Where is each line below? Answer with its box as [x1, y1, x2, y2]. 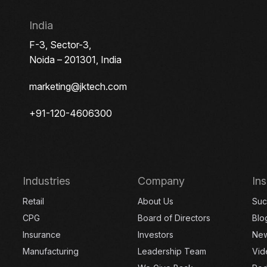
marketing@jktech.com [29, 80, 127, 93]
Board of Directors [137, 213, 210, 223]
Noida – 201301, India [29, 54, 122, 66]
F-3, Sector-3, [29, 39, 91, 51]
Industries [22, 175, 70, 188]
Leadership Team [137, 246, 206, 257]
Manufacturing [22, 246, 79, 257]
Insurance [22, 229, 61, 240]
